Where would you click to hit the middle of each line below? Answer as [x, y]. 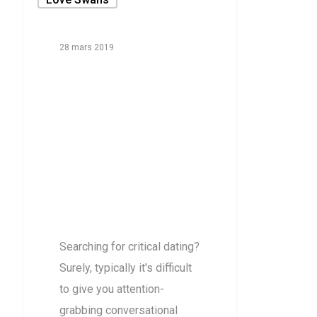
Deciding [105, 71]
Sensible [104, 128]
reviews [100, 213]
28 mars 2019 [86, 47]
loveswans [115, 185]
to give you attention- [111, 289]
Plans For [109, 156]
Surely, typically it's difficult [125, 267]
